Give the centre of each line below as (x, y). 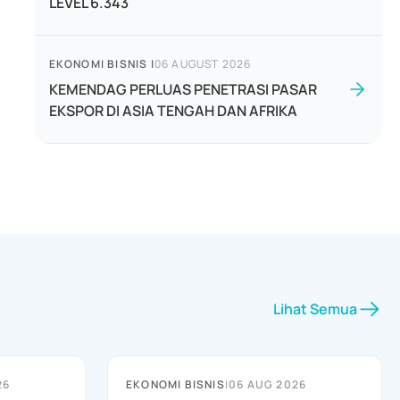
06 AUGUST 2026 (203, 64)
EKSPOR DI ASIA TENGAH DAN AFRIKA (173, 111)
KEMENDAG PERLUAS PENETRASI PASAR (183, 89)
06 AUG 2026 (268, 384)
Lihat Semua (315, 309)
